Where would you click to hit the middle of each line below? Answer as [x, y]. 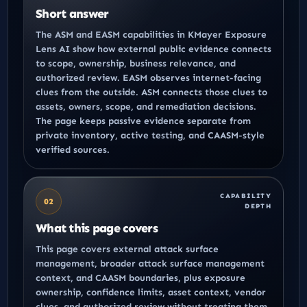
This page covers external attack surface [127, 249]
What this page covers [97, 228]
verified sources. [73, 149]
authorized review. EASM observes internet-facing [148, 77]
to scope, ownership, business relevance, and [136, 63]
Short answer [72, 13]
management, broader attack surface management [150, 263]
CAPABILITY [246, 196]
